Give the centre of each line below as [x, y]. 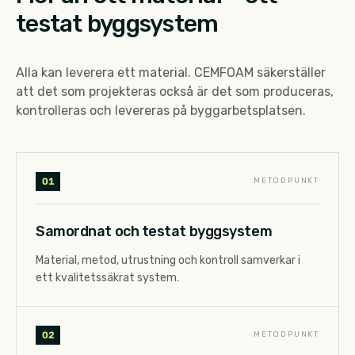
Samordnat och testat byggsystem [154, 231]
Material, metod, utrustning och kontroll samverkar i [168, 260]
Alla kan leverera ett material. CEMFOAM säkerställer [171, 72]
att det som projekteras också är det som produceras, [175, 91]
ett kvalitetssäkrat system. [107, 277]
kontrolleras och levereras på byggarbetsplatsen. [161, 110]
